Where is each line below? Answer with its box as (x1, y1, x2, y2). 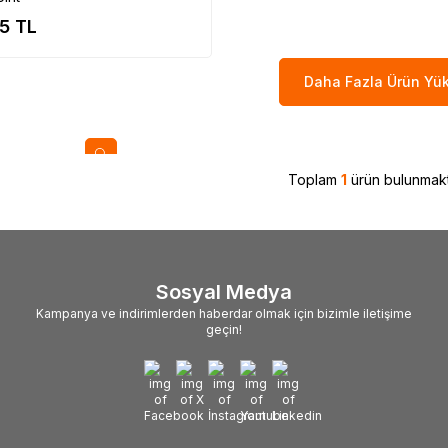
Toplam (288, 171, 341, 188)
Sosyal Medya (156, 280, 292, 304)
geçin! (206, 322, 242, 337)
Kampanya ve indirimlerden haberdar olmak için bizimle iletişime (36, 306, 412, 321)
